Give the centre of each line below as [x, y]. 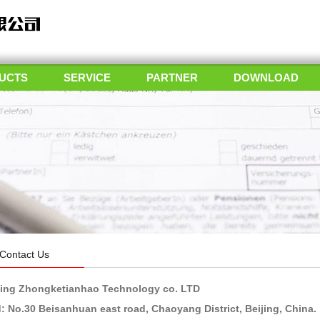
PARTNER [172, 77]
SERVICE [87, 77]
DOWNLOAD [266, 77]
